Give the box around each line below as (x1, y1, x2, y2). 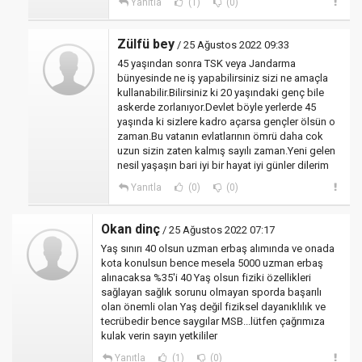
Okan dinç (101, 221, 160, 238)
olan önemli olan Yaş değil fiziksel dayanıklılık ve (101, 301, 326, 314)
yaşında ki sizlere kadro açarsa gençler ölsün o (117, 116, 335, 128)
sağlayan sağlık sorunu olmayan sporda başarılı (101, 286, 322, 299)
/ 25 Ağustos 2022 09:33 (175, 39, 289, 52)
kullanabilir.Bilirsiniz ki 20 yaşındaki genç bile (117, 86, 324, 99)
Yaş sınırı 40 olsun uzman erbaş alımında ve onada (101, 242, 335, 255)
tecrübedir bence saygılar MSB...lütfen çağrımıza (101, 315, 325, 328)
